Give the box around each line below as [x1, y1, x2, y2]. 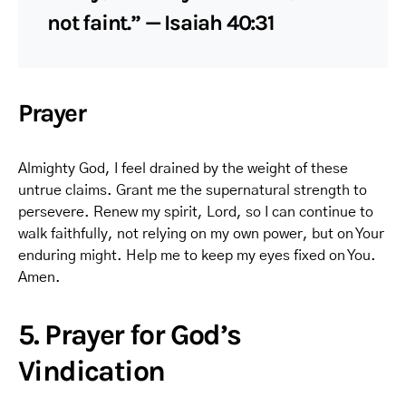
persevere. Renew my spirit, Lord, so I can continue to [18, 205, 373, 219]
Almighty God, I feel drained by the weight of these [18, 161, 348, 176]
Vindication [18, 354, 165, 388]
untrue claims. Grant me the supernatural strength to [18, 183, 367, 198]
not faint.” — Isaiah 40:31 [47, 10, 275, 35]
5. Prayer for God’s [18, 318, 241, 352]
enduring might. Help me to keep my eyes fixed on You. [18, 248, 376, 263]
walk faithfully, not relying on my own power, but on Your [18, 227, 384, 241]
